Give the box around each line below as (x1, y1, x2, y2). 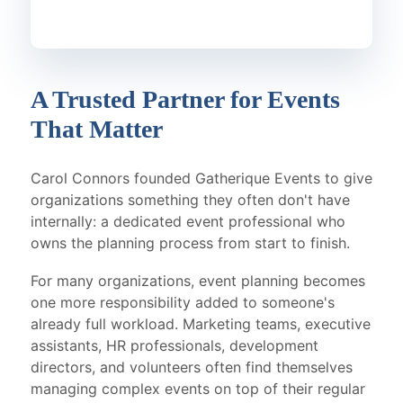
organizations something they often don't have (31, 191, 350, 209)
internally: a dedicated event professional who (31, 212, 345, 230)
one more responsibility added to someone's (31, 293, 335, 311)
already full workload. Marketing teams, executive (31, 315, 371, 333)
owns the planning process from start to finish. (31, 234, 350, 252)
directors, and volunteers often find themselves (31, 358, 353, 376)
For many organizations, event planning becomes (31, 272, 365, 290)
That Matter (31, 115, 163, 143)
